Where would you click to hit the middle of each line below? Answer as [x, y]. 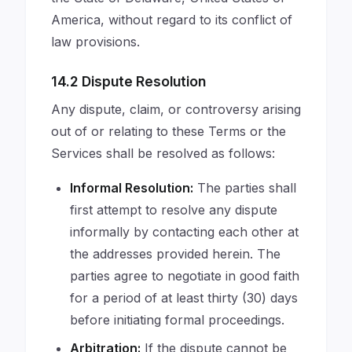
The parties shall [245, 188]
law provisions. [95, 42]
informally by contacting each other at [184, 232]
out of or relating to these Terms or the [169, 131]
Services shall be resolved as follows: [163, 153]
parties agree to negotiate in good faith [185, 276]
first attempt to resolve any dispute [174, 210]
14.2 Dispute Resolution [128, 81]
